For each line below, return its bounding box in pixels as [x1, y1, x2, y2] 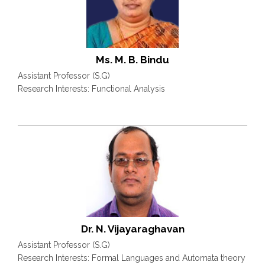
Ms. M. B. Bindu [96, 53, 169, 66]
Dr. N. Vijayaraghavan [80, 222, 185, 235]
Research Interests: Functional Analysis [18, 83, 165, 93]
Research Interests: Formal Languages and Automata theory [18, 253, 245, 263]
